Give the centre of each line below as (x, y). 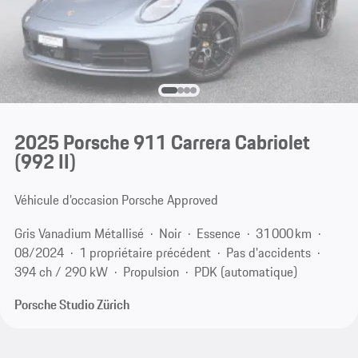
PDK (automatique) (245, 271)
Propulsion (151, 271)
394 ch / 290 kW (61, 271)
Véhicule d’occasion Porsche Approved (116, 200)
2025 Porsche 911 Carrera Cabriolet (162, 143)
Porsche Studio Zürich (72, 305)
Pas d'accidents (268, 252)
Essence (218, 233)
